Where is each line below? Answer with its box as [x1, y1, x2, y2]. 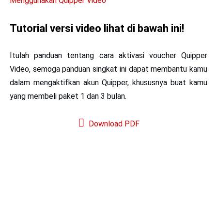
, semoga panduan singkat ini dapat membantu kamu [29, 64, 207, 74]
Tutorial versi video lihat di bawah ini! [10, 22, 184, 34]
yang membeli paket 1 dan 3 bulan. [10, 91, 126, 101]
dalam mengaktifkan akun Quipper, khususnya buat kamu [10, 77, 207, 87]
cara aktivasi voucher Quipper [99, 50, 207, 60]
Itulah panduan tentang [10, 50, 99, 60]
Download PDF [86, 119, 139, 128]
